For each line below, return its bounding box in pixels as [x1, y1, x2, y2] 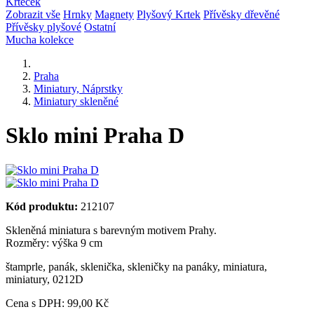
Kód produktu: [6, 200, 78, 212]
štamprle [6, 260, 43, 273]
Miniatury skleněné [34, 95, 118, 107]
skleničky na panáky [128, 260, 217, 273]
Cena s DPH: [6, 296, 67, 309]
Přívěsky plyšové [6, 21, 81, 33]
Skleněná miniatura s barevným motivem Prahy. [6, 224, 217, 236]
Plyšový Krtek [137, 8, 200, 20]
